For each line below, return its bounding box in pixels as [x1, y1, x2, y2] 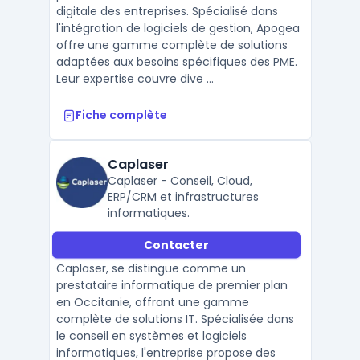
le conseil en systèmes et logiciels [55, 328, 247, 344]
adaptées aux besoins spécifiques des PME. [55, 54, 297, 70]
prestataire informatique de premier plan [55, 277, 288, 293]
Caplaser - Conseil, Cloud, [107, 173, 252, 189]
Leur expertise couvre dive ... [55, 71, 214, 87]
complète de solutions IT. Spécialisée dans [55, 311, 294, 327]
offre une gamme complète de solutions [55, 37, 288, 53]
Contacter [143, 236, 209, 253]
